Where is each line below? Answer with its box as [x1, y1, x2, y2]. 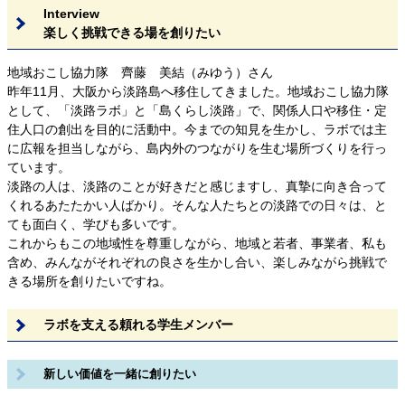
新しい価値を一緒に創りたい [43, 367, 208, 381]
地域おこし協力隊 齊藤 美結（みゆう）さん [7, 64, 273, 80]
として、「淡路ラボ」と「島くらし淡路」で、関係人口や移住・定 [7, 102, 387, 118]
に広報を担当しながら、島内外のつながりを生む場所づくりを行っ [7, 140, 387, 155]
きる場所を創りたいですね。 [7, 273, 172, 288]
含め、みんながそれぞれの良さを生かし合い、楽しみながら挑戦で [7, 254, 387, 269]
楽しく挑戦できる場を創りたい [43, 24, 221, 40]
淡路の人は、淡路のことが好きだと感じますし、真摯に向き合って [7, 178, 387, 193]
